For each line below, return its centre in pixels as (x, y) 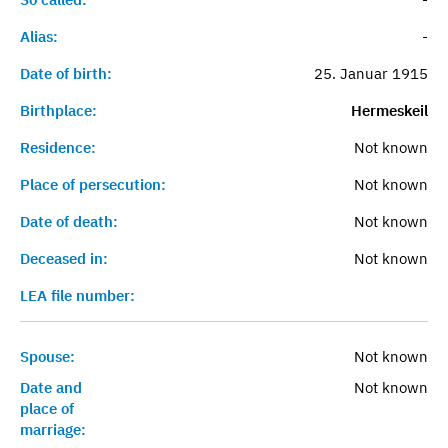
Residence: (58, 147)
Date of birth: (66, 73)
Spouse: (47, 356)
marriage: (53, 429)
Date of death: (69, 221)
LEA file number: (77, 295)
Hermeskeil (389, 110)
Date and (51, 387)
